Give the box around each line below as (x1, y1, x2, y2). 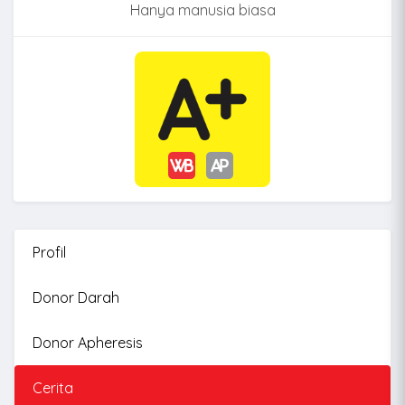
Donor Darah (33, 288, 119, 306)
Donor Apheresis (33, 334, 143, 352)
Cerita (33, 379, 73, 397)
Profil (33, 243, 66, 261)
